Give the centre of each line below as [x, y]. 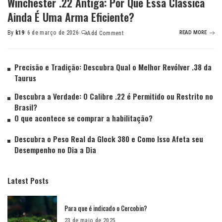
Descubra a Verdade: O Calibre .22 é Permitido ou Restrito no [114, 96]
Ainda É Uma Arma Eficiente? [71, 17]
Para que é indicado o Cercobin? [106, 208]
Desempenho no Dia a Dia [55, 150]
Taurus [25, 78]
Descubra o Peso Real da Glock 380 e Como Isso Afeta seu [109, 139]
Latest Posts [28, 181]
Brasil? [26, 107]
